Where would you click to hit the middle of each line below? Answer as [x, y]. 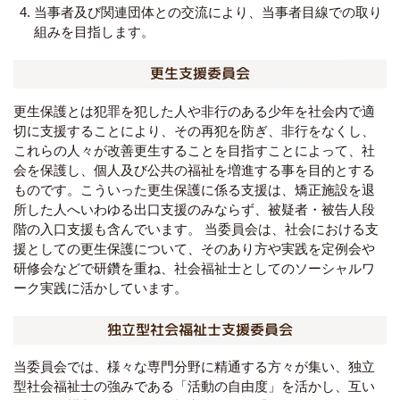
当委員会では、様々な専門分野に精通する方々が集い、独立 [194, 367]
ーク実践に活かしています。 [100, 287]
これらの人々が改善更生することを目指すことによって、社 [194, 150]
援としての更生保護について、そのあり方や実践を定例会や [194, 248]
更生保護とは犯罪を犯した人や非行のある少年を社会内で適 [194, 111]
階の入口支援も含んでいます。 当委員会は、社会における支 [196, 229]
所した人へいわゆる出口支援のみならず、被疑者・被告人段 [194, 209]
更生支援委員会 [200, 74]
